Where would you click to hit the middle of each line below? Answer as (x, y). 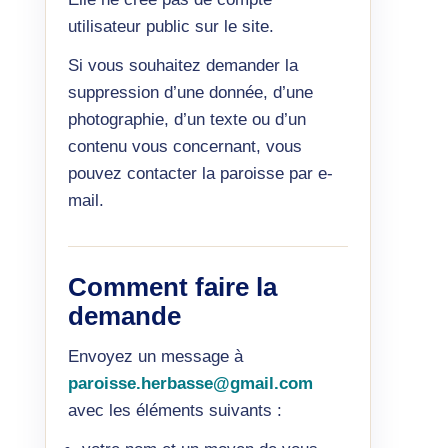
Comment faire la (172, 287)
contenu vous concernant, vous (184, 146)
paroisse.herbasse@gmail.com (190, 383)
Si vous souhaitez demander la (182, 65)
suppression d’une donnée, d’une (190, 92)
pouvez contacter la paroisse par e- (200, 173)
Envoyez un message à (155, 356)
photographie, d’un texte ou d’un (186, 119)
